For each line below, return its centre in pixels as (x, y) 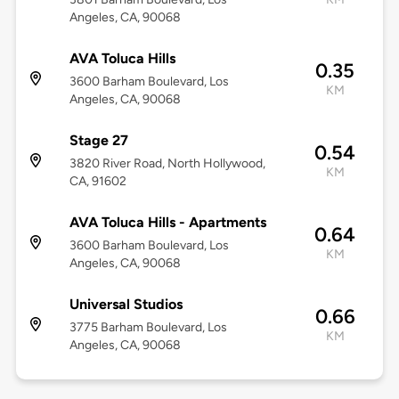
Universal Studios (126, 305)
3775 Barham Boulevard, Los (148, 328)
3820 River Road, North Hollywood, (167, 164)
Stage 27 (98, 141)
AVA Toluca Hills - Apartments (167, 223)
